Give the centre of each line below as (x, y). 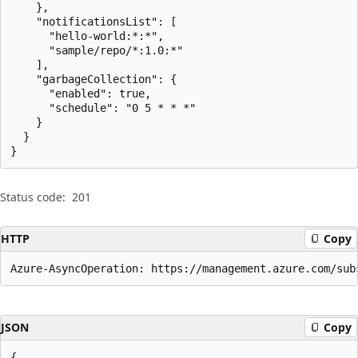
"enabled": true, (81, 93)
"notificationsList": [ (93, 21)
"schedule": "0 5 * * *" (103, 107)
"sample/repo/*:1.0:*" (97, 50)
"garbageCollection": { (93, 79)
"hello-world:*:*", (87, 36)
